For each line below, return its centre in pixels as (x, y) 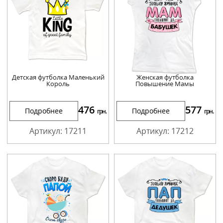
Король (58, 83)
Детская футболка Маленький (58, 77)
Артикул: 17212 (165, 131)
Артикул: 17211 (58, 131)
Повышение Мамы (165, 83)
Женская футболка (165, 77)
